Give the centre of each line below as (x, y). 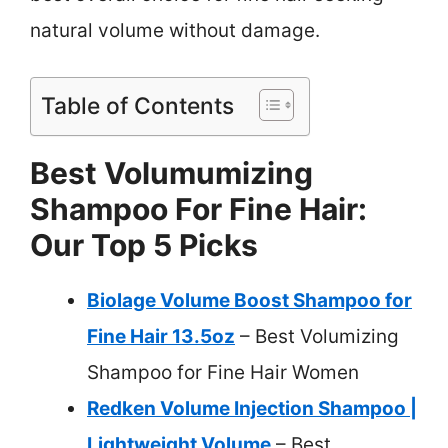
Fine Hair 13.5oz (161, 337)
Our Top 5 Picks (144, 245)
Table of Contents (137, 106)
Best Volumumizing (171, 173)
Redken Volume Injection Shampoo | (252, 409)
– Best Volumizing (317, 337)
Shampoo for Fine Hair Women (223, 373)
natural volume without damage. (175, 30)
